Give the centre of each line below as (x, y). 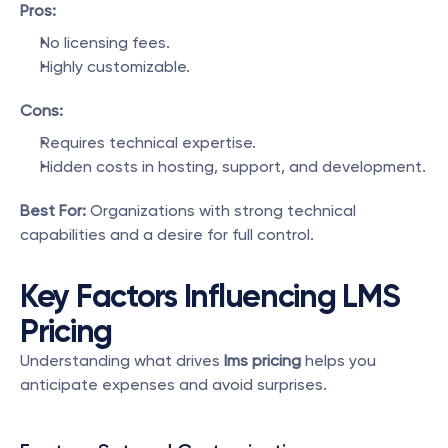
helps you (338, 360)
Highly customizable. (115, 66)
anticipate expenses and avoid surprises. (173, 384)
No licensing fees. (105, 42)
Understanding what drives (122, 360)
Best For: (53, 210)
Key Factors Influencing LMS (210, 296)
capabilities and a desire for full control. (167, 234)
